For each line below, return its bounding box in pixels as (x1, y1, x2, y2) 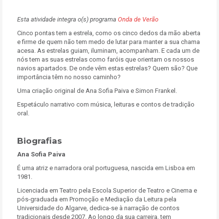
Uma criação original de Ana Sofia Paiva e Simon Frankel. (17, 87, 177, 94)
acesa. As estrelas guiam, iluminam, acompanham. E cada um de (17, 47, 199, 54)
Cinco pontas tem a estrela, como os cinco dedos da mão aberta (17, 29, 200, 37)
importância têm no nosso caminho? (17, 73, 121, 81)
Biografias (17, 136, 62, 146)
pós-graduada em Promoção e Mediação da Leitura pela (17, 196, 176, 203)
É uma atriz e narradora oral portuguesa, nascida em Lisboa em (17, 164, 195, 172)
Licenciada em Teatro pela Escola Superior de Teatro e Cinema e (17, 187, 197, 194)
